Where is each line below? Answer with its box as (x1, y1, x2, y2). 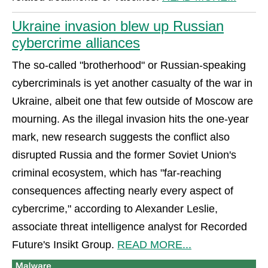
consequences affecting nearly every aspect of (12, 184, 233, 197)
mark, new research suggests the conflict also (12, 130, 230, 143)
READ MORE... (117, 238, 191, 251)
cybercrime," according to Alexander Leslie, (12, 202, 218, 215)
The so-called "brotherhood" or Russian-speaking (12, 59, 246, 71)
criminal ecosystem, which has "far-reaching (12, 166, 221, 179)
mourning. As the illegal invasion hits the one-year (12, 112, 249, 125)
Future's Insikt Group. (12, 238, 117, 251)
